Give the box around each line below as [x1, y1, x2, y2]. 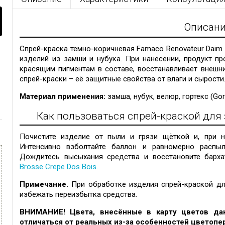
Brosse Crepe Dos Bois [20, 162, 96, 172]
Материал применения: [20, 92, 105, 101]
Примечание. [20, 180, 68, 189]
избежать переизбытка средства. [20, 190, 137, 199]
